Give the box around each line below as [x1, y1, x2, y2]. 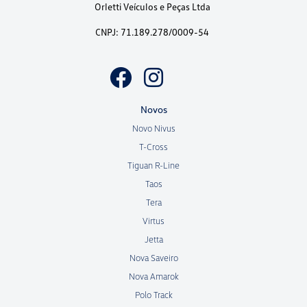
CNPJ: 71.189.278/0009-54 [95, 26, 209, 38]
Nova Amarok [128, 271, 179, 282]
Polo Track [134, 289, 173, 301]
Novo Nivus [132, 123, 175, 134]
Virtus [143, 215, 164, 227]
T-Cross [139, 141, 168, 153]
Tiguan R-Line [127, 160, 180, 171]
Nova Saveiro [129, 252, 178, 264]
